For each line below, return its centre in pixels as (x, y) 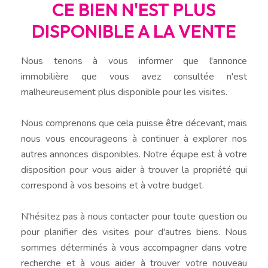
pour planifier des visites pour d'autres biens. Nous (134, 232)
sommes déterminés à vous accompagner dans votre (134, 247)
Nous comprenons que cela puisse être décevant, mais (134, 123)
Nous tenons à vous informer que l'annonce (134, 61)
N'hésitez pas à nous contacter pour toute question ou (134, 216)
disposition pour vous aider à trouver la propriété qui (134, 170)
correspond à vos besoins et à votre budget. (112, 185)
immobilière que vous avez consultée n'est (134, 76)
